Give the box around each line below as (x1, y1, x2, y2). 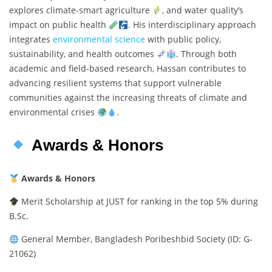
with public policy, (145, 33, 221, 46)
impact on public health (9, 19, 109, 31)
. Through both (175, 48, 237, 60)
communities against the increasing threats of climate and (9, 92, 247, 104)
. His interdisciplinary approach (127, 19, 256, 31)
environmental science (53, 33, 145, 46)
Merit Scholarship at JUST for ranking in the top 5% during (18, 195, 258, 208)
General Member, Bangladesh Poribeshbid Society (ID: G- (18, 233, 253, 245)
